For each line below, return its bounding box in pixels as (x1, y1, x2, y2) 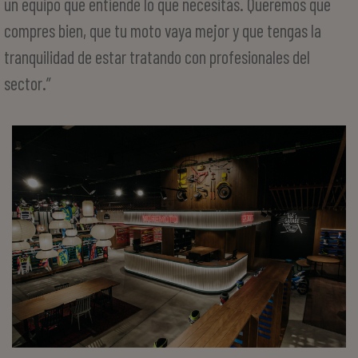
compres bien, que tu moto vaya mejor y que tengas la (4, 20, 321, 41)
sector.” (4, 73, 51, 93)
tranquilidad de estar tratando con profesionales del (4, 46, 310, 67)
